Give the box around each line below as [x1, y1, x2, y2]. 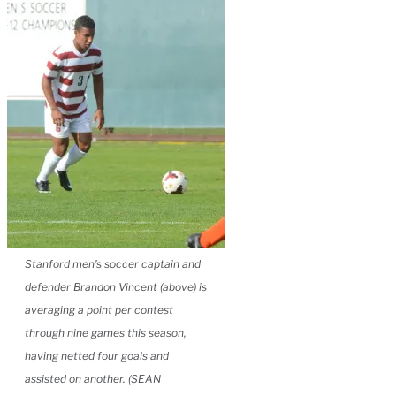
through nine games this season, [25, 325, 187, 339]
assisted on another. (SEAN [25, 371, 161, 385]
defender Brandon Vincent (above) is [25, 279, 207, 293]
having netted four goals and [25, 348, 169, 362]
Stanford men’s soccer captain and [25, 256, 201, 270]
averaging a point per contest [25, 302, 173, 316]
